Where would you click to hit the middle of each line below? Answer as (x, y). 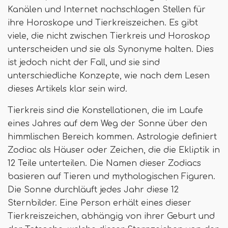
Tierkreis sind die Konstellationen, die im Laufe (105, 110)
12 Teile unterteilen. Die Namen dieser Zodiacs (104, 163)
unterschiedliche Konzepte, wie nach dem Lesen (109, 76)
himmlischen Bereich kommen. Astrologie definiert (112, 137)
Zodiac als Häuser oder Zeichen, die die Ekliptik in (114, 150)
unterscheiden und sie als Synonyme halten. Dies (111, 49)
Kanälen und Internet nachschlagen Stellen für (107, 10)
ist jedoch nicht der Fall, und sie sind (84, 63)
